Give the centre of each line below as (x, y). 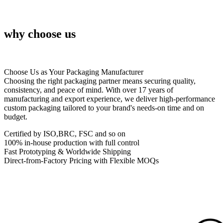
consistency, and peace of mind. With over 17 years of (89, 90)
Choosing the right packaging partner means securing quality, (100, 81)
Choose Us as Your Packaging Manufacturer (74, 72)
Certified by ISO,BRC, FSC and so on (65, 133)
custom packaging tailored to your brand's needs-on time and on (104, 108)
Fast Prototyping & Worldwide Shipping (67, 151)
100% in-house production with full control (72, 142)
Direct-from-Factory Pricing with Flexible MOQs (81, 160)
